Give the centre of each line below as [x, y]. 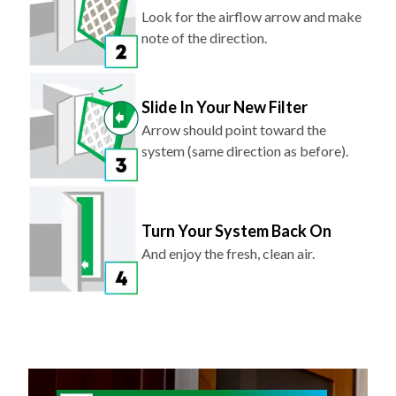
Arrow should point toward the [233, 130]
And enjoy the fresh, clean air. [228, 254]
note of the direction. [204, 38]
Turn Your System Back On [236, 231]
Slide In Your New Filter [224, 107]
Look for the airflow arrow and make [251, 17]
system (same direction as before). [244, 151]
